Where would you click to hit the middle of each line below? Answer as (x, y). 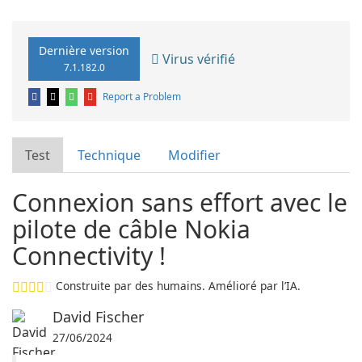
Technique (109, 155)
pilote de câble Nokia (131, 229)
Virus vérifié (197, 59)
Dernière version (84, 51)
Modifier (194, 155)
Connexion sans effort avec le (180, 202)
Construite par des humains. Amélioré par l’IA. (178, 286)
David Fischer (98, 317)
